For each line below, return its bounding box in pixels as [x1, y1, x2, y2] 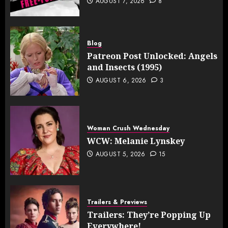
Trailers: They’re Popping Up [87, 209, 211, 220]
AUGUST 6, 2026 [95, 75, 147, 85]
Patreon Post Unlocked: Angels [87, 50, 217, 62]
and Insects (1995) [87, 61, 162, 73]
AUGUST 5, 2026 [95, 149, 146, 159]
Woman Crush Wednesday [87, 123, 169, 133]
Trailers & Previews [87, 197, 147, 207]
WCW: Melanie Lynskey [87, 135, 185, 147]
